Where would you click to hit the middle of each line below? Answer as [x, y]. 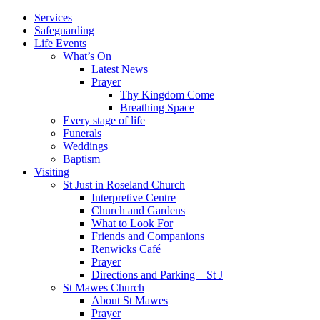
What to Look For [132, 223]
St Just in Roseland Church [124, 185]
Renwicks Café [126, 249]
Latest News [120, 69]
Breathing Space [157, 107]
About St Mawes [130, 300]
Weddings [85, 146]
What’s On [87, 56]
